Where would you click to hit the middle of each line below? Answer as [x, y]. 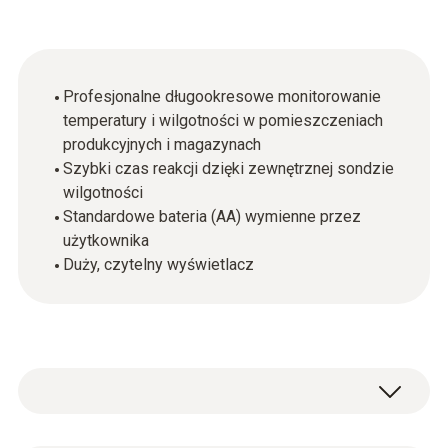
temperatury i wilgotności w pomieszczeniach [223, 120]
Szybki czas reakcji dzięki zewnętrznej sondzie [228, 168]
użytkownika [106, 240]
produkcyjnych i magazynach [162, 144]
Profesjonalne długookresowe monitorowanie [222, 96]
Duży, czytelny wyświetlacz [158, 264]
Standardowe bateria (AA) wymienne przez [212, 216]
